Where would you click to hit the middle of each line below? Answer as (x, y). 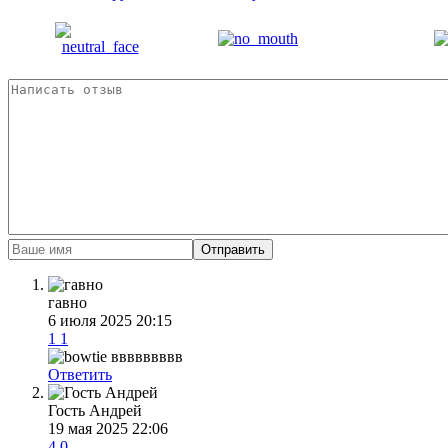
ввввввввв (145, 356)
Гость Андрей (95, 410)
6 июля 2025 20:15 (110, 320)
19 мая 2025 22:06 (108, 428)
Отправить (233, 249)
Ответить (80, 374)
